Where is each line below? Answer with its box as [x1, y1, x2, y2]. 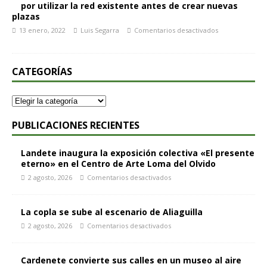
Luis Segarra [80, 26, 119, 35]
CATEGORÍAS [12, 65, 72, 78]
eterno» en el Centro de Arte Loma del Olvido [21, 158, 216, 169]
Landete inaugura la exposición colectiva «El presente [21, 147, 254, 159]
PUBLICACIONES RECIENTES [12, 119, 139, 132]
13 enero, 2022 [19, 26, 66, 35]
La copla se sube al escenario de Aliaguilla [21, 206, 203, 218]
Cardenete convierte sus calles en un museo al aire [21, 254, 241, 266]
